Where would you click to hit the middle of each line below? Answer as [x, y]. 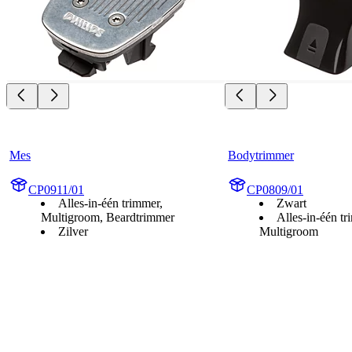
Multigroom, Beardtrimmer [108, 217]
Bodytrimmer [261, 155]
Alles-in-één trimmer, [110, 203]
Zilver [73, 231]
